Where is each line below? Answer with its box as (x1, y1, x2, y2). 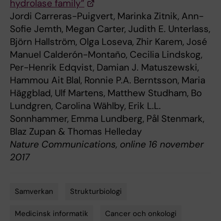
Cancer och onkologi (105, 209, 177, 219)
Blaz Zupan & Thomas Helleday (10, 125, 142, 138)
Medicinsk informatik (15, 209, 88, 219)
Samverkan (15, 186, 53, 196)
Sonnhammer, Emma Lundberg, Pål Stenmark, (10, 112, 204, 125)
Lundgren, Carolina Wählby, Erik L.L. (10, 99, 161, 112)
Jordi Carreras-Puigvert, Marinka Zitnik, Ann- (10, 9, 204, 22)
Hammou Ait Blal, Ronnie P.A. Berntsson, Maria (10, 74, 205, 86)
